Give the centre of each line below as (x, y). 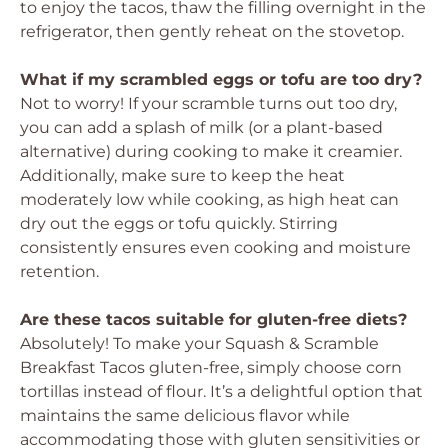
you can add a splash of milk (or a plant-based (201, 127)
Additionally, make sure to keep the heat (182, 175)
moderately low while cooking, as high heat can (209, 199)
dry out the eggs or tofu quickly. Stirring (179, 223)
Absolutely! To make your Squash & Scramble (199, 343)
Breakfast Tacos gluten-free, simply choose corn (211, 367)
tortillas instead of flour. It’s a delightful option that (221, 391)
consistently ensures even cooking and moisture (215, 247)
